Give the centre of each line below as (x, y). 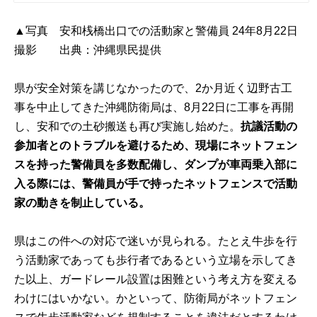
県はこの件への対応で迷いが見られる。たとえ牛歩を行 (156, 241)
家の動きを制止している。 (82, 203)
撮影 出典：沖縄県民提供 (88, 50)
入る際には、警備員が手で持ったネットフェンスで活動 (156, 184)
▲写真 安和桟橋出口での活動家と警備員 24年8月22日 (156, 30)
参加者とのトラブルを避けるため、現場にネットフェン (156, 146)
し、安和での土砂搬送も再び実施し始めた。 (128, 127)
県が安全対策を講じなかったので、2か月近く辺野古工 (154, 88)
